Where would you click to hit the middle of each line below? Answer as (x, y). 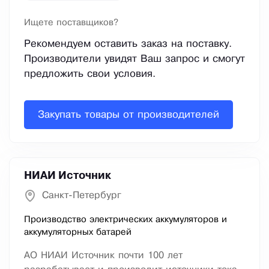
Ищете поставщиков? (71, 23)
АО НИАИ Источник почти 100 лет (103, 256)
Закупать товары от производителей (128, 115)
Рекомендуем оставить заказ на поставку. (128, 44)
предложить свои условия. (90, 74)
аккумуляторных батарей (78, 233)
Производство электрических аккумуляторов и (125, 220)
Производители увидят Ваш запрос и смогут (134, 59)
